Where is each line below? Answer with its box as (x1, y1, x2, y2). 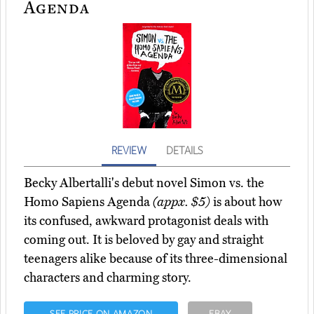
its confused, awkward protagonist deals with (24, 213, 268, 229)
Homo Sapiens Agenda (24, 194, 153, 210)
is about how (210, 194, 282, 210)
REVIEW (111, 143, 146, 158)
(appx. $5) (153, 194, 210, 210)
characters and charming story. (24, 270, 191, 286)
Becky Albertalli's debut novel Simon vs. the (24, 175, 264, 191)
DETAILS (166, 143, 203, 158)
